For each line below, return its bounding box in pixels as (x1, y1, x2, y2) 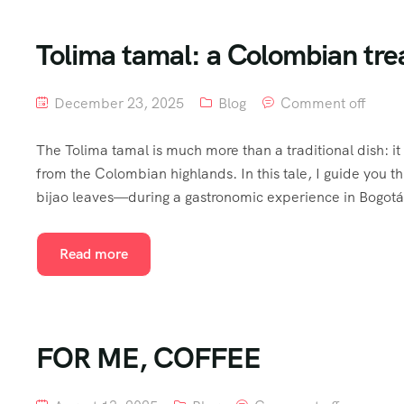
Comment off (280, 94, 366, 113)
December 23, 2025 (50, 94, 184, 113)
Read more (60, 244, 128, 263)
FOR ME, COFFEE (36, 339, 261, 377)
